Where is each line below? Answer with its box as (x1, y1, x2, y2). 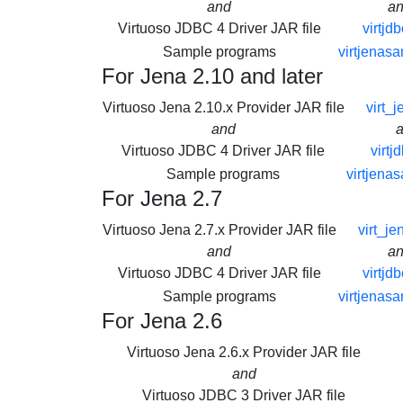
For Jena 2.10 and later (101, 64, 323, 88)
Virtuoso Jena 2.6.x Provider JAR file (127, 345, 362, 360)
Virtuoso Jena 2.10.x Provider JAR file (102, 100, 345, 115)
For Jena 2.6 (101, 309, 222, 333)
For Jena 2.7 (101, 186, 222, 210)
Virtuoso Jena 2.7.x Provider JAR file (102, 222, 336, 237)
